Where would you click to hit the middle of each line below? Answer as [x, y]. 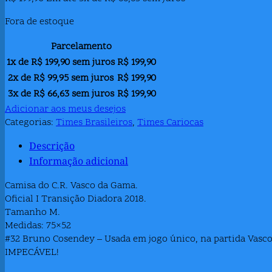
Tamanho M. [32, 212]
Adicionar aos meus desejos [65, 109]
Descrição [52, 146]
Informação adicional [79, 161]
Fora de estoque [39, 22]
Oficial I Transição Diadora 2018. [76, 199]
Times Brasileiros [94, 122]
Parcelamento [81, 46]
